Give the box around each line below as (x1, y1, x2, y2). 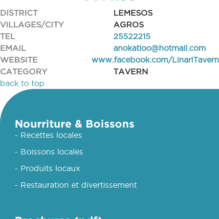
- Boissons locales (15, 147, 83, 156)
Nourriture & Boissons (15, 117, 134, 130)
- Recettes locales (15, 131, 82, 139)
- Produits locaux (15, 164, 80, 173)
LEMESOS (113, 8, 153, 17)
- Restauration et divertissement (15, 180, 137, 189)
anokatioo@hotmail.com (113, 44, 206, 52)
